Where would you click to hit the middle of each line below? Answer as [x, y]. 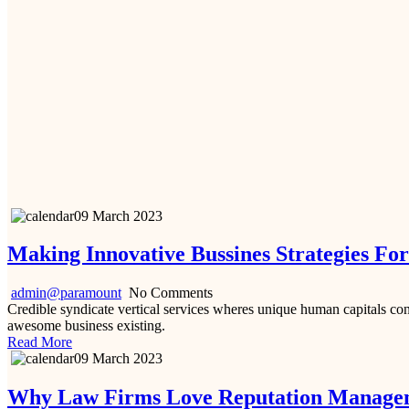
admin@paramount [66, 293]
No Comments [169, 293]
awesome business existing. [86, 326]
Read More [40, 342]
